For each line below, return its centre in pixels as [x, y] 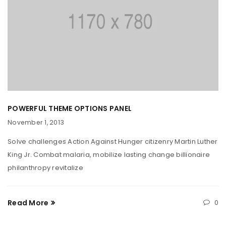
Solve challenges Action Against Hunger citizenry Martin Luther [113, 142]
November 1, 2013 [36, 123]
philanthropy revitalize [45, 168]
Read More [28, 203]
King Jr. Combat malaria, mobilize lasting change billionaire [109, 155]
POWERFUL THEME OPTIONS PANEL [70, 109]
